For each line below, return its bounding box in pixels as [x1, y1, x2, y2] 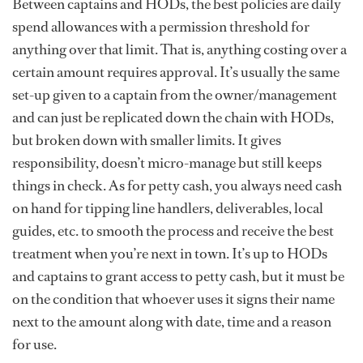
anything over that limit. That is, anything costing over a [12, 40, 347, 60]
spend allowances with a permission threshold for [12, 17, 310, 37]
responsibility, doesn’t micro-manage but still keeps [12, 153, 322, 173]
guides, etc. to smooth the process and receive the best [12, 221, 334, 241]
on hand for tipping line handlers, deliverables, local [12, 199, 323, 219]
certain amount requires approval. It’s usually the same [12, 62, 340, 83]
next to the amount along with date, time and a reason [12, 312, 331, 332]
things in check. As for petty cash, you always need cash [12, 176, 342, 196]
